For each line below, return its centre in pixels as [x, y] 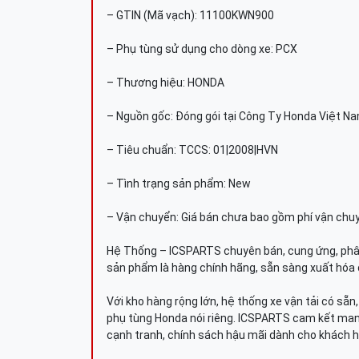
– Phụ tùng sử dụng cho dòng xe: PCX [202, 49]
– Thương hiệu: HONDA [165, 83]
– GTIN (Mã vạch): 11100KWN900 [190, 15]
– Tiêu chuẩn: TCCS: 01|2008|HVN [192, 150]
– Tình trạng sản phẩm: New [179, 184]
